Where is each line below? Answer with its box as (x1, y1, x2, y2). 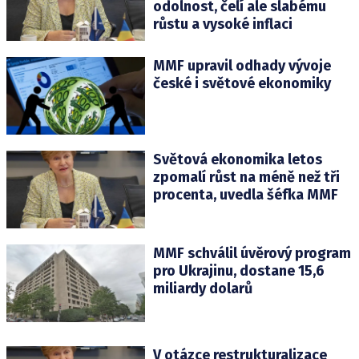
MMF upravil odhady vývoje (152, 56, 331, 75)
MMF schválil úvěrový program (152, 244, 351, 262)
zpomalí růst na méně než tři (152, 167, 340, 186)
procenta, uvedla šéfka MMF (152, 185, 338, 204)
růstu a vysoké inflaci (152, 15, 292, 34)
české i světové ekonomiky (152, 74, 331, 92)
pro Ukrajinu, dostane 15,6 (152, 261, 325, 280)
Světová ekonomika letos (152, 150, 322, 168)
